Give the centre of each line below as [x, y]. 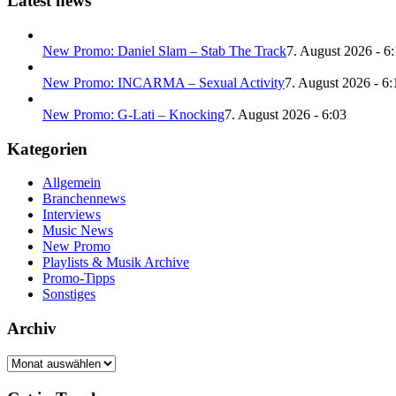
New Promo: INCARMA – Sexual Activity [164, 82]
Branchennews [84, 199]
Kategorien [47, 148]
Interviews [72, 215]
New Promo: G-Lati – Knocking [133, 114]
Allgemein [72, 183]
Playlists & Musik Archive [116, 263]
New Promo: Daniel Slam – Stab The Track [164, 50]
